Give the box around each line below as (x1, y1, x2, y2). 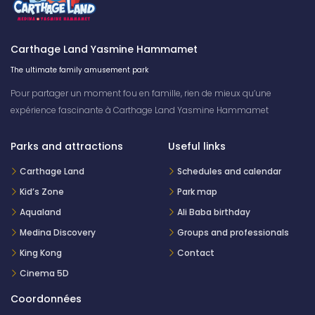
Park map (177, 185, 217, 198)
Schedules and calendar (177, 165, 281, 177)
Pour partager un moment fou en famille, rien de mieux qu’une (11, 86, 271, 99)
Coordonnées (11, 291, 82, 306)
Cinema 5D (20, 266, 69, 279)
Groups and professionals (177, 226, 289, 238)
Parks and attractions (11, 139, 123, 153)
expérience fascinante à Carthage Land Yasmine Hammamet (11, 103, 269, 116)
